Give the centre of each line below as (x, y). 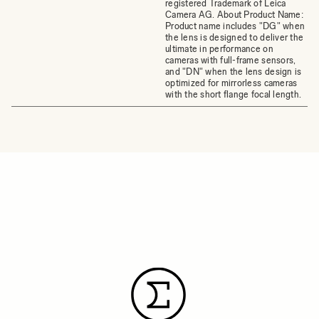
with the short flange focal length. (234, 94)
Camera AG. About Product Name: (234, 15)
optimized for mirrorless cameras (231, 83)
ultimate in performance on (219, 49)
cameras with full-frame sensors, (231, 60)
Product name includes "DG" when (235, 26)
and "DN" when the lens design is (234, 72)
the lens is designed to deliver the (235, 37)
